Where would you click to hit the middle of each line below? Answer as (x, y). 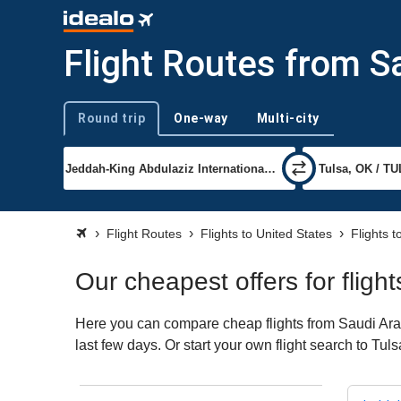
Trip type (85, 125)
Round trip (111, 118)
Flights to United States (266, 234)
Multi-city (288, 118)
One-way (201, 118)
